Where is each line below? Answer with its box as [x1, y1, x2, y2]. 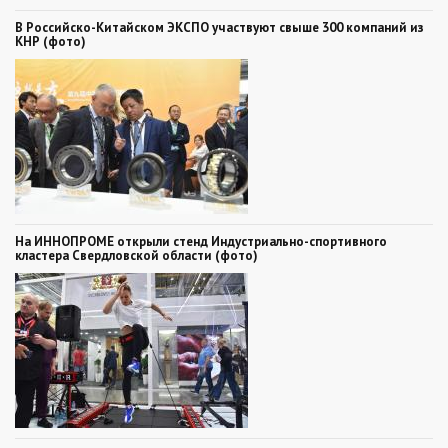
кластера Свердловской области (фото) [15, 246, 258, 264]
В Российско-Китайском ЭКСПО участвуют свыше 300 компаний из [15, 18, 424, 36]
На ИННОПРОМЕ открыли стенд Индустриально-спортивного [15, 232, 387, 250]
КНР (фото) [15, 32, 86, 50]
